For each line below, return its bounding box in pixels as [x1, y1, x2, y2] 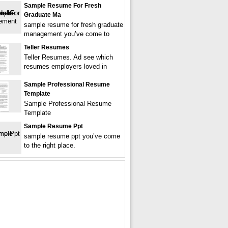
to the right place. [24, 141, 75, 149]
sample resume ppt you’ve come [24, 132, 120, 140]
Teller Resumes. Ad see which [24, 53, 113, 61]
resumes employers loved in [24, 63, 107, 70]
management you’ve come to [24, 30, 109, 38]
